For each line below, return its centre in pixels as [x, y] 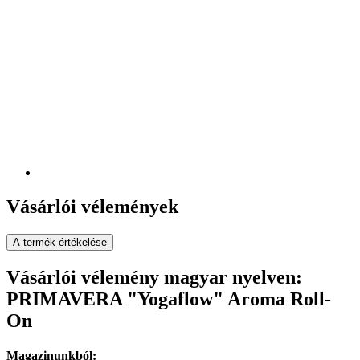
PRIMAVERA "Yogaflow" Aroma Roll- [169, 299]
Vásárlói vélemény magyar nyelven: [154, 277]
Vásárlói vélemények [92, 207]
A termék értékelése [60, 242]
